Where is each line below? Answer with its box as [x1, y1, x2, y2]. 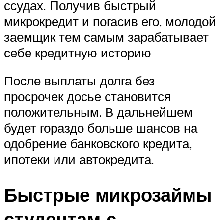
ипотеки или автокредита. [4, 151, 154, 167]
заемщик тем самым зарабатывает [4, 28, 209, 45]
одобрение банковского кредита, [4, 136, 192, 152]
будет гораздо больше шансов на [4, 120, 197, 136]
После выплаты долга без [4, 73, 155, 89]
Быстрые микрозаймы [4, 183, 212, 207]
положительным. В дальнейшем [4, 104, 192, 120]
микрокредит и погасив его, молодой [4, 13, 216, 29]
